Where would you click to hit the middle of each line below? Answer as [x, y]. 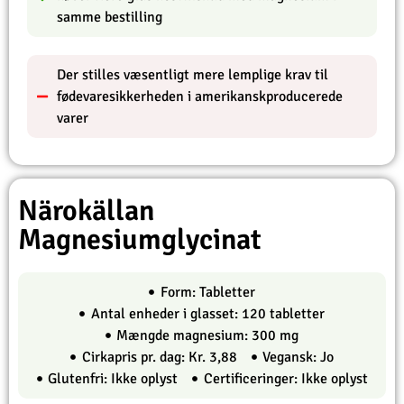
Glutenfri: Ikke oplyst [113, 379]
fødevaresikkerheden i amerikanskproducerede [199, 97]
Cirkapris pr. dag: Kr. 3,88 [159, 358]
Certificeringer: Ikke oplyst [285, 379]
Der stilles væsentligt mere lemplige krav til [192, 75]
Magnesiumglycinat [140, 240]
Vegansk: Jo [298, 358]
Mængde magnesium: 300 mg [208, 336]
